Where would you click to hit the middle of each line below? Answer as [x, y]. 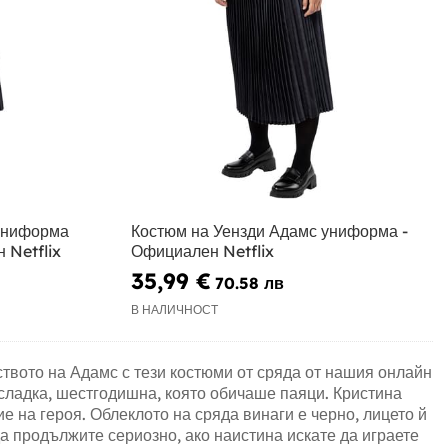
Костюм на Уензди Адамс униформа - [270, 230]
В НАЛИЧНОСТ [175, 310]
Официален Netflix [203, 250]
